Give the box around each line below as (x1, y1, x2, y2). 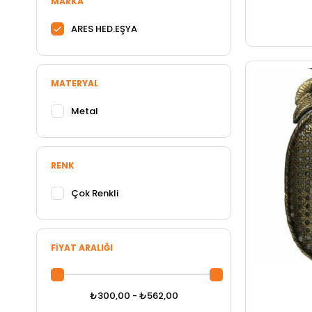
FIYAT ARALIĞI (51, 242, 113, 253)
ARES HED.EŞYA (71, 22, 137, 36)
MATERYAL (51, 77, 98, 89)
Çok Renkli (71, 187, 118, 200)
